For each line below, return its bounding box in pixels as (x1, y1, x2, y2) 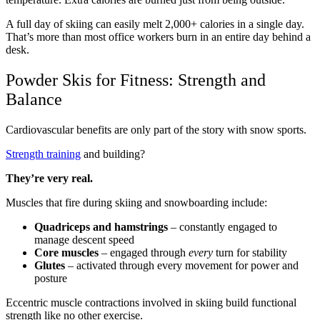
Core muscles (34, 246, 99, 259)
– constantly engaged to (168, 221, 277, 234)
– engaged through (99, 246, 189, 259)
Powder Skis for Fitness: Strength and (6, 71, 266, 90)
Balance (6, 90, 62, 109)
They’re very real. (6, 172, 93, 185)
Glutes (34, 259, 65, 272)
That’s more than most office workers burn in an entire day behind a (6, 31, 311, 44)
